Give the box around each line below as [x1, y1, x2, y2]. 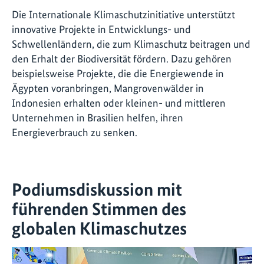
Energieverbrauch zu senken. [12, 126, 137, 139]
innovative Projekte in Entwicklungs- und [12, 23, 191, 36]
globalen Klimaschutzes [12, 217, 187, 239]
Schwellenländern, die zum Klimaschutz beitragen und [12, 38, 250, 51]
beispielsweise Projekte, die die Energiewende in [12, 67, 224, 80]
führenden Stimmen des [12, 197, 186, 219]
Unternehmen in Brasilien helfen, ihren [12, 111, 183, 124]
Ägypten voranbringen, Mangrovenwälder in [12, 82, 204, 95]
